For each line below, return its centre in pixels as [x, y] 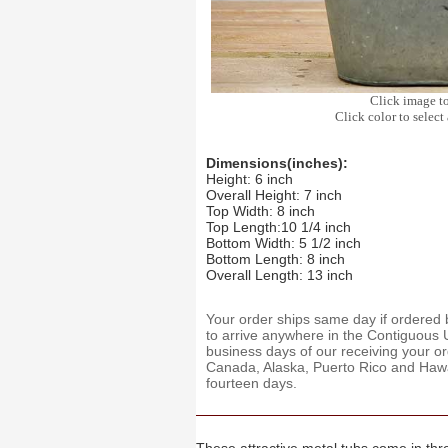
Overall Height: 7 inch [273, 195]
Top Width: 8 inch [260, 211]
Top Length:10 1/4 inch [278, 227]
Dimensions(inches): [276, 163]
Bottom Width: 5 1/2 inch [283, 243]
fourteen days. [251, 383]
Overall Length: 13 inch [279, 275]
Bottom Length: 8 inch [275, 259]
